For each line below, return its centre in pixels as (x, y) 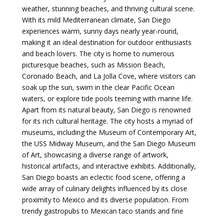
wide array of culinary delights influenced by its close (104, 188)
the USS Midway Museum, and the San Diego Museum (109, 143)
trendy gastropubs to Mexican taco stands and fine (102, 211)
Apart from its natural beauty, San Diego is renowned (106, 109)
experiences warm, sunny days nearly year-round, (100, 31)
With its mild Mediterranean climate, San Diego (96, 20)
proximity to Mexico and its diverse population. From (105, 199)
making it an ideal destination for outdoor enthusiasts (107, 42)
